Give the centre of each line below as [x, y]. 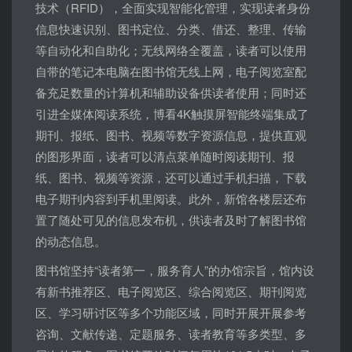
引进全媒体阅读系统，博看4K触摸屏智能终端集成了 [172, 114]
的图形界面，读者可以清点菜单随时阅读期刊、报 [165, 156]
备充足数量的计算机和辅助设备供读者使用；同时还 [171, 93]
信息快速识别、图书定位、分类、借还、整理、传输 [171, 29]
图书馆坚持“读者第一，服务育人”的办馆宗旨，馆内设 [175, 270]
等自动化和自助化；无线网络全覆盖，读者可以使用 [171, 50]
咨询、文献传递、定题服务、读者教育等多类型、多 [171, 334]
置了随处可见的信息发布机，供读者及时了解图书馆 [171, 220]
